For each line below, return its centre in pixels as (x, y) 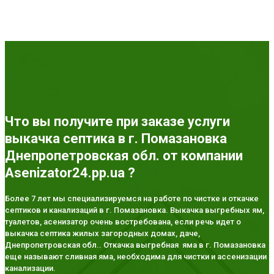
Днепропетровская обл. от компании (124, 155)
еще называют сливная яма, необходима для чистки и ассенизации (136, 257)
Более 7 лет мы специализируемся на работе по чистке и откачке (132, 199)
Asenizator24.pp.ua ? (70, 172)
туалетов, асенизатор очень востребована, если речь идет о (123, 222)
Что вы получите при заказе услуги (117, 121)
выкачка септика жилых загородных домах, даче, (102, 234)
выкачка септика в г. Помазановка (116, 138)
